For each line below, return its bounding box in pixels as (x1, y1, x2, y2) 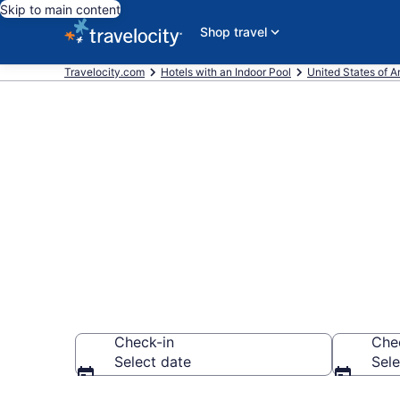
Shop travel (200, 24, 267, 39)
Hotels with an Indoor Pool (161, 65, 291, 79)
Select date (114, 353, 191, 371)
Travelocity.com (64, 65, 145, 79)
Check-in (114, 333, 174, 351)
